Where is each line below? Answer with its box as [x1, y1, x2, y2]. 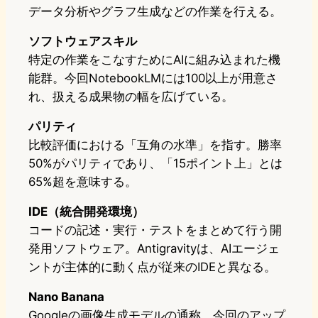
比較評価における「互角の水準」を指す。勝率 [28, 138, 282, 153]
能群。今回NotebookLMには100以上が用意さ [28, 71, 278, 86]
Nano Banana [28, 290, 104, 305]
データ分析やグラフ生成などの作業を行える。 [28, 4, 282, 19]
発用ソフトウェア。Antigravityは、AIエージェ [28, 241, 280, 256]
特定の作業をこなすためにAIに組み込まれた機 [28, 53, 280, 67]
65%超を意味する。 [28, 175, 137, 190]
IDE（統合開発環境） [28, 204, 144, 219]
